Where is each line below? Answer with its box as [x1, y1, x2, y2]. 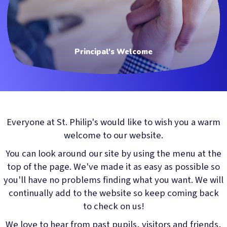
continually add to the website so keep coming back [8, 186, 219, 200]
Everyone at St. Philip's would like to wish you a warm [7, 115, 220, 129]
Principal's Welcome [74, 46, 153, 57]
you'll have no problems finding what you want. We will [4, 173, 223, 186]
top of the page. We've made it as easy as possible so [7, 160, 220, 173]
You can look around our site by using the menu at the [6, 146, 221, 160]
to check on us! [83, 199, 144, 213]
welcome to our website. [64, 128, 163, 142]
